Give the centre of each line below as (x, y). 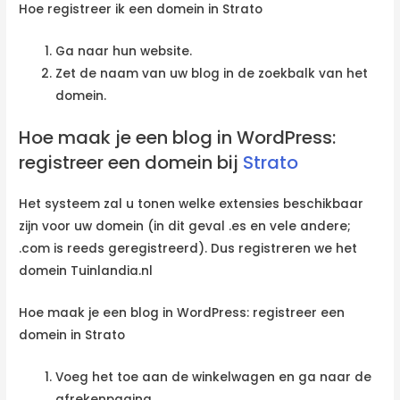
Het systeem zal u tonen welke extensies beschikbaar (192, 204)
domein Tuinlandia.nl (86, 271)
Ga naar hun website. (124, 51)
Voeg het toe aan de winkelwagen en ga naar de (214, 377)
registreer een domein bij (131, 163)
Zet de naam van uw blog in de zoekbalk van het (212, 73)
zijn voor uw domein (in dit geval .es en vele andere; (185, 227)
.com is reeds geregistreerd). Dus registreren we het (188, 249)
